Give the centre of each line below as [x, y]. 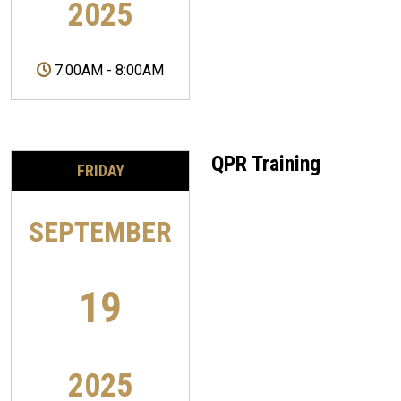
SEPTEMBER [100, 232]
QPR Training [266, 164]
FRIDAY [100, 171]
